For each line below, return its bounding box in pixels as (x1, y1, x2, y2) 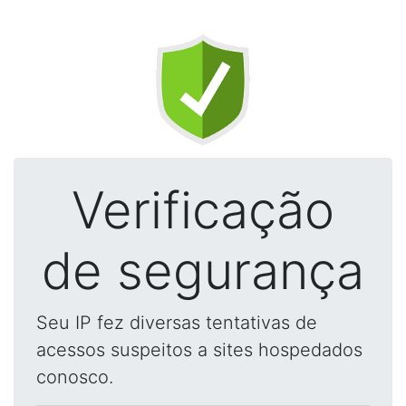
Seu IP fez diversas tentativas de (36, 312, 317, 333)
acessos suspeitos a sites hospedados (36, 339, 362, 361)
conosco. (36, 366, 113, 388)
